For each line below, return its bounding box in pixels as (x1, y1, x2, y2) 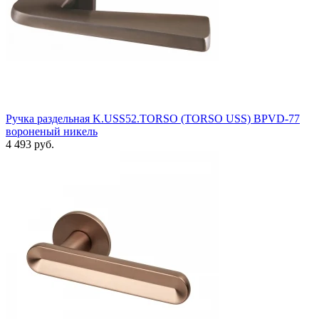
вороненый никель (6, 125, 98, 137)
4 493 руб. (6, 137, 54, 150)
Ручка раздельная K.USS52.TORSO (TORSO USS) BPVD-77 (6, 112, 300, 125)
